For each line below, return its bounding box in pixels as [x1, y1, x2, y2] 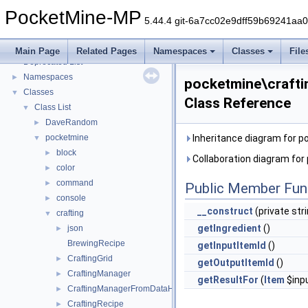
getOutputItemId [197, 257, 274, 268]
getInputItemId [197, 240, 266, 251]
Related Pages [76, 46, 137, 56]
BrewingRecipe [67, 239, 125, 248]
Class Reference [184, 95, 291, 111]
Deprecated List [23, 57, 82, 67]
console [56, 193, 86, 203]
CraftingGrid [67, 254, 113, 263]
